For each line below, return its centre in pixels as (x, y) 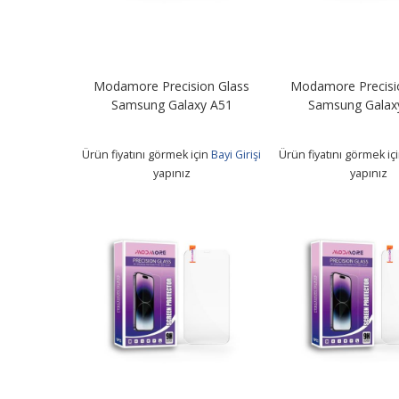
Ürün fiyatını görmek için (147, 154)
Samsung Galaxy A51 (171, 104)
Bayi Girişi (236, 154)
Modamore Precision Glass (172, 85)
